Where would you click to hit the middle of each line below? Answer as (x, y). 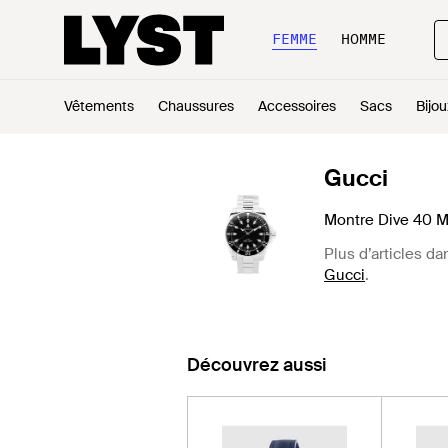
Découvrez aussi (257, 365)
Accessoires (297, 106)
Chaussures (196, 106)
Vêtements (99, 106)
